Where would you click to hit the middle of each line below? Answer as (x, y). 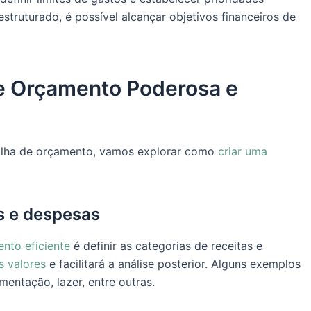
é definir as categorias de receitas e (166, 246)
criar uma (243, 152)
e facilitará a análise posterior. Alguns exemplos (173, 264)
